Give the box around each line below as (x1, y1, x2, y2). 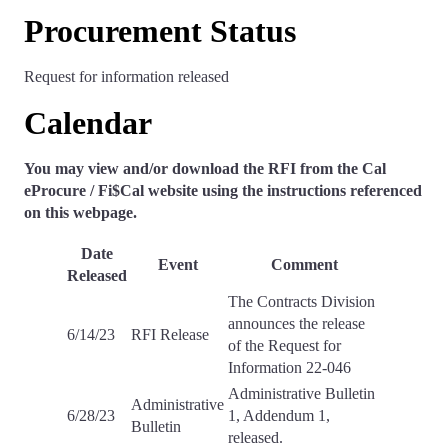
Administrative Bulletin (228, 385, 375, 402)
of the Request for (228, 337, 341, 354)
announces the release (228, 315, 365, 332)
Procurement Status (24, 13, 296, 49)
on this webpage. (24, 204, 137, 221)
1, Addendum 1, (228, 407, 330, 424)
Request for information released (24, 68, 229, 85)
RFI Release (131, 326, 209, 343)
